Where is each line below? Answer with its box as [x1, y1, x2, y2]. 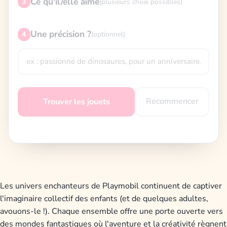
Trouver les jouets [43, 96, 110, 107]
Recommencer [145, 96, 199, 107]
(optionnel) [91, 29, 126, 40]
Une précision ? [30, 28, 92, 41]
